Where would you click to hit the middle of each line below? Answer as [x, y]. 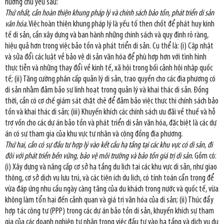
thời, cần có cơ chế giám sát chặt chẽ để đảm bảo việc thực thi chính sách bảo [112, 101]
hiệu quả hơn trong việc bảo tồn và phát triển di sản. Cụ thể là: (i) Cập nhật [109, 46]
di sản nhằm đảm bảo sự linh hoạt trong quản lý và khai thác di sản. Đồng [107, 90]
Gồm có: [205, 156]
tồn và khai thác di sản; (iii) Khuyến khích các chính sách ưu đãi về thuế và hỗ [110, 112]
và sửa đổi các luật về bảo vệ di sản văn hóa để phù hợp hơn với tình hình [106, 57]
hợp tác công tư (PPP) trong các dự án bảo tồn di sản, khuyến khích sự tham [109, 211]
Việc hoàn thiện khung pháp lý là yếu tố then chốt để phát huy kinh [121, 24]
